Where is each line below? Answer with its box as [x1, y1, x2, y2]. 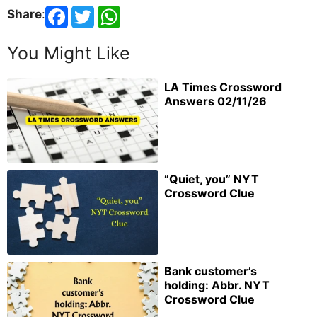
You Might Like [7, 42, 130, 64]
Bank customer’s [164, 263, 257, 278]
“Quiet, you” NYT [164, 171, 259, 186]
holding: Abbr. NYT [164, 277, 270, 292]
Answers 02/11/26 [164, 94, 267, 109]
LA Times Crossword [164, 80, 282, 95]
